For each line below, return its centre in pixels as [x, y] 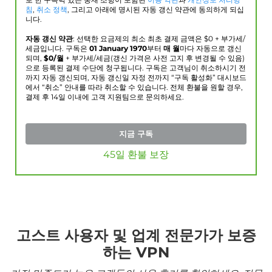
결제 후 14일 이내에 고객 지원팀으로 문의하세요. [105, 97]
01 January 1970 [118, 49]
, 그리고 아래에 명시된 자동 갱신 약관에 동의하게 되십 [156, 10]
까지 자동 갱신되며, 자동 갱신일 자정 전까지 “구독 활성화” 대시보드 [136, 78]
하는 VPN [136, 253]
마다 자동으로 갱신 [211, 49]
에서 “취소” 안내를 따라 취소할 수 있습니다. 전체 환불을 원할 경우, [134, 88]
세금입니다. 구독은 [57, 49]
